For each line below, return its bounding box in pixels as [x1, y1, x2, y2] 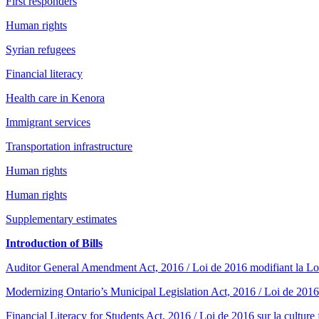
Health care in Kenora [6, 91, 105, 104]
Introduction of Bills [6, 236, 103, 249]
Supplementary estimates [6, 212, 117, 225]
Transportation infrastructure [6, 140, 132, 152]
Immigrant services [6, 115, 90, 128]
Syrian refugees [6, 43, 75, 56]
